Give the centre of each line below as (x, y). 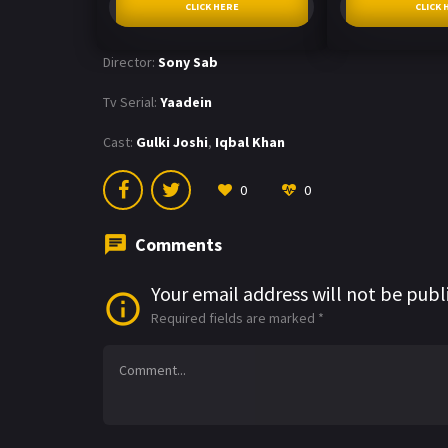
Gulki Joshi (172, 141)
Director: (129, 61)
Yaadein (186, 101)
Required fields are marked (234, 317)
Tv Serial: (130, 101)
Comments (178, 244)
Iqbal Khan (250, 141)
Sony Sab (188, 61)
